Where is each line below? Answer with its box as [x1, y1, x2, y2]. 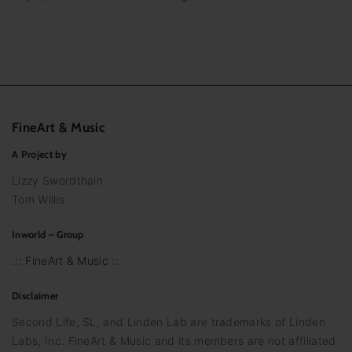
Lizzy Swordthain [12, 174, 104, 188]
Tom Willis [12, 192, 65, 207]
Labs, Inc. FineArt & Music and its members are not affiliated [12, 333, 336, 347]
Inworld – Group [12, 229, 84, 241]
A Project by [12, 148, 67, 161]
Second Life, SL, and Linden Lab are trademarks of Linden [12, 314, 325, 328]
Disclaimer [12, 290, 59, 302]
